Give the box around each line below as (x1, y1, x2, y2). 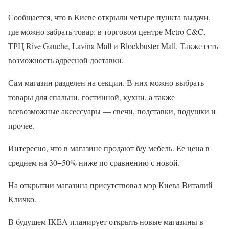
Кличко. (8, 194, 36, 205)
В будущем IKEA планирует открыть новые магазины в (8, 216, 203, 227)
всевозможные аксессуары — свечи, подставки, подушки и (8, 106, 216, 117)
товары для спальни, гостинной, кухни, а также (8, 91, 175, 103)
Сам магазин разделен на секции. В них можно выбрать (8, 77, 204, 88)
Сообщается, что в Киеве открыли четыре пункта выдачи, (8, 12, 211, 23)
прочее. (8, 120, 34, 131)
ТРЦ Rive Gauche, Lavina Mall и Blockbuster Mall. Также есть (8, 40, 218, 52)
